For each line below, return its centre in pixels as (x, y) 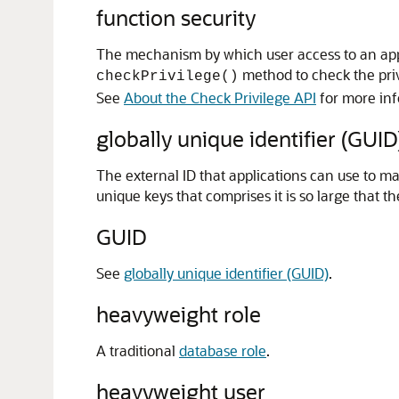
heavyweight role (179, 314)
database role (223, 350)
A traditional (138, 350)
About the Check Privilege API (220, 98)
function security (176, 17)
